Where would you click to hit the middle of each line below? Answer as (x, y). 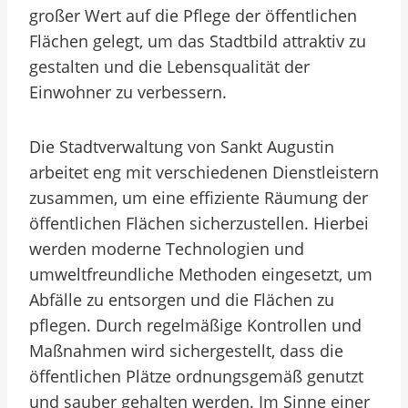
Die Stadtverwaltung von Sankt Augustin (182, 147)
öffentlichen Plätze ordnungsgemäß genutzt (196, 376)
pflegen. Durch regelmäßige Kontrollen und (195, 325)
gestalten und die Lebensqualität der (169, 66)
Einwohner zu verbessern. (128, 92)
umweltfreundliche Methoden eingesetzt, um (201, 274)
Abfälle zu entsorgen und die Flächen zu (182, 300)
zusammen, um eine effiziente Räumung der (199, 198)
